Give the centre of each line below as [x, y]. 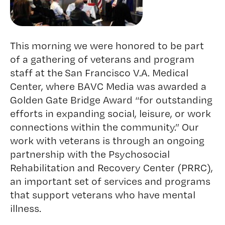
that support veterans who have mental [102, 195]
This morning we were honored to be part [107, 45]
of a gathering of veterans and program [102, 59]
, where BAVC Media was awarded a [124, 86]
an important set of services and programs [110, 181]
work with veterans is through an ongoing [107, 140]
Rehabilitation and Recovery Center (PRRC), [111, 167]
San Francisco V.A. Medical [126, 73]
